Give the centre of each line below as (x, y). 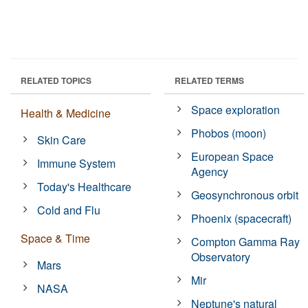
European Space (233, 156)
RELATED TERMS (209, 80)
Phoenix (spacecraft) (242, 218)
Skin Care (62, 140)
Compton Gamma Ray (246, 241)
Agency (210, 171)
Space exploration (236, 109)
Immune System (77, 163)
